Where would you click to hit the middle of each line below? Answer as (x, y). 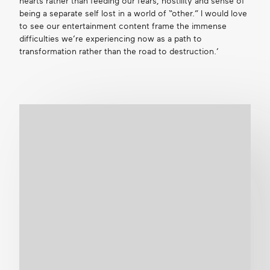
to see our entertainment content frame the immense (123, 27)
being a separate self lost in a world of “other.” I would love (133, 14)
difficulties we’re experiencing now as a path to (110, 39)
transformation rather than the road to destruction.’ (119, 52)
